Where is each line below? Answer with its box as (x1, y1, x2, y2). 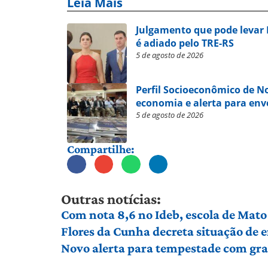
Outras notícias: (61, 191, 161, 208)
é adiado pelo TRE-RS (136, 36, 234, 50)
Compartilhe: (67, 142, 135, 156)
